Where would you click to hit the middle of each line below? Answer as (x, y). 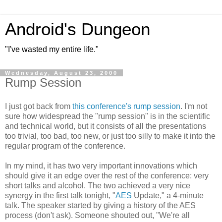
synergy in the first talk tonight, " (60, 195)
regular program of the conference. (65, 146)
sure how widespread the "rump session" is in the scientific (108, 116)
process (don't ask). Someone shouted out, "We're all (97, 215)
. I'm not (194, 106)
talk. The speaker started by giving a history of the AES (100, 205)
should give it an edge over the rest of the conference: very (107, 175)
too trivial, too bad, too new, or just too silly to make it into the (110, 136)
